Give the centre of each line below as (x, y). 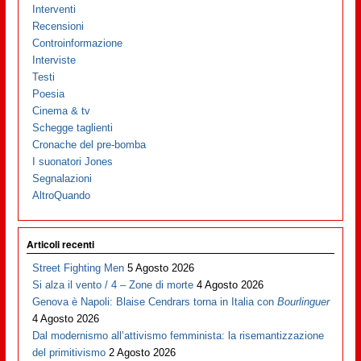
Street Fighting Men (79, 268)
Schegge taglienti (73, 127)
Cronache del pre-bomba (89, 144)
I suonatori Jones (73, 161)
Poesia (49, 93)
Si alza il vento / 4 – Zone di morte (113, 284)
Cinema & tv (62, 110)
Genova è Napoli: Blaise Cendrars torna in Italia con (155, 301)
